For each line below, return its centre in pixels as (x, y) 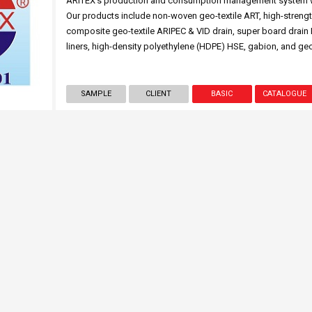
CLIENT (159, 94)
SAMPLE (96, 94)
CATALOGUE (285, 94)
